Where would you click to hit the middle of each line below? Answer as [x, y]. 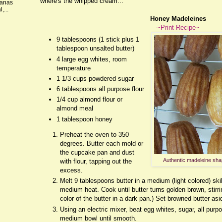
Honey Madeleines [178, 18]
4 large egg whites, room [92, 59]
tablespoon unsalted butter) [95, 49]
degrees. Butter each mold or [102, 143]
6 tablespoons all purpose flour [100, 89]
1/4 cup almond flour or [89, 100]
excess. [72, 170]
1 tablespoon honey [84, 119]
